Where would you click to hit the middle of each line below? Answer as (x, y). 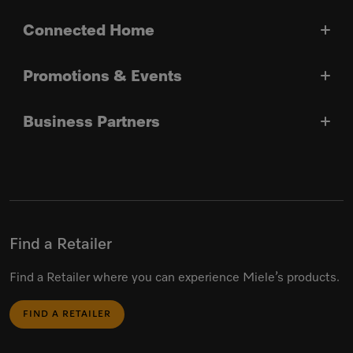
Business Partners (91, 122)
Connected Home (89, 31)
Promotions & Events (102, 76)
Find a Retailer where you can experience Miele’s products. (175, 278)
